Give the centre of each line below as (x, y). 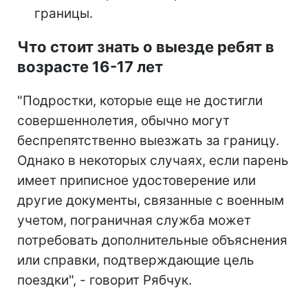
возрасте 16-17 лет (90, 67)
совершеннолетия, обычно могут (123, 121)
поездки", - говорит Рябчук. (104, 280)
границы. (64, 14)
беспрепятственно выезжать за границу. (148, 141)
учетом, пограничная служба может (134, 221)
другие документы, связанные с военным (151, 201)
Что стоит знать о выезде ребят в (146, 47)
